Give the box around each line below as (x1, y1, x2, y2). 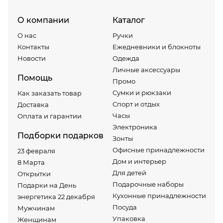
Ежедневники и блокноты (112, 42, 201, 51)
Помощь (17, 73, 52, 83)
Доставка (17, 100, 49, 109)
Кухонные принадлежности (112, 191, 206, 200)
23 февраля (17, 146, 55, 155)
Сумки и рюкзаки (112, 88, 171, 97)
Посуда (112, 203, 137, 211)
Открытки (17, 169, 51, 178)
